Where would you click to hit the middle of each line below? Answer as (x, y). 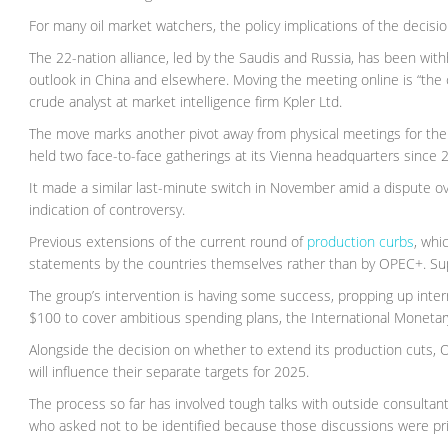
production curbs (361, 242)
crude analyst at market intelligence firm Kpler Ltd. (186, 102)
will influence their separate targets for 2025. (169, 372)
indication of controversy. (107, 210)
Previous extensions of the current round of (168, 242)
